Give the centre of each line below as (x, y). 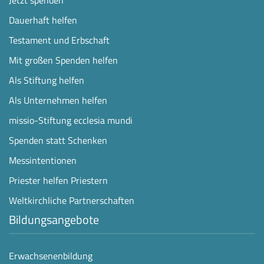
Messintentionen (43, 160)
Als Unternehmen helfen (58, 100)
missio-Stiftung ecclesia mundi (71, 120)
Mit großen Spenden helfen (63, 60)
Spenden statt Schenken (58, 140)
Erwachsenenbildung (51, 255)
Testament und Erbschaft (59, 40)
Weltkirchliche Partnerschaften (72, 200)
